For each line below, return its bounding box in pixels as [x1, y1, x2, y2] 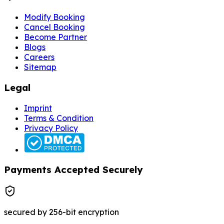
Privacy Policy [24, 122, 78, 133]
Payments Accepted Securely [4, 163, 143, 176]
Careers [24, 52, 54, 62]
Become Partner [24, 32, 87, 42]
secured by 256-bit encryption [4, 207, 119, 217]
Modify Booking [24, 12, 85, 22]
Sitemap [24, 62, 56, 72]
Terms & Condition [24, 112, 93, 123]
